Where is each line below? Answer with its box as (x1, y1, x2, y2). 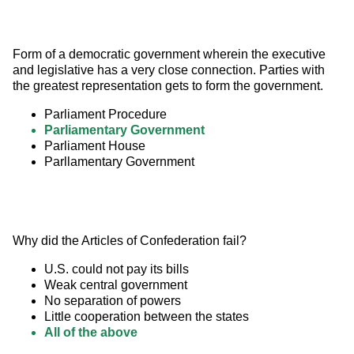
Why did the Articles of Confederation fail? (13, 234, 247, 248)
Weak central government (44, 278, 187, 292)
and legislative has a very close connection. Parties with (13, 63, 328, 77)
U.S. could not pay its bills (44, 262, 189, 277)
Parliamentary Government (44, 123, 205, 137)
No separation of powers (44, 294, 181, 308)
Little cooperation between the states (44, 310, 249, 324)
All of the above (44, 326, 137, 340)
